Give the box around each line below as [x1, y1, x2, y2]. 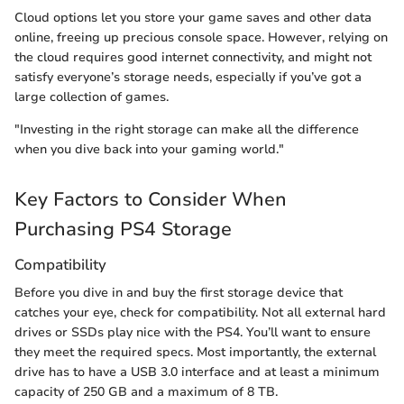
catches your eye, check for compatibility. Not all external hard [14, 304, 386, 322]
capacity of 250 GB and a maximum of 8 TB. [14, 383, 278, 401]
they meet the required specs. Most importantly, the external [14, 344, 376, 362]
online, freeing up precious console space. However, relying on [14, 28, 388, 46]
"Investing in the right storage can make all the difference [14, 120, 359, 138]
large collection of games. [14, 87, 169, 106]
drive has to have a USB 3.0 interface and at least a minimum [14, 363, 380, 381]
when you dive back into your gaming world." [14, 140, 284, 158]
